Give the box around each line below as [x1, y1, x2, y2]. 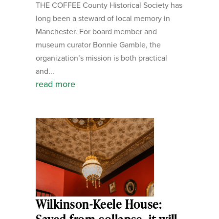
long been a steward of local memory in [35, 12, 170, 24]
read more [35, 77, 75, 90]
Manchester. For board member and [35, 25, 157, 37]
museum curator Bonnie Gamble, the [35, 39, 161, 50]
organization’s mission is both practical [35, 52, 167, 64]
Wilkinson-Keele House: [35, 196, 162, 213]
